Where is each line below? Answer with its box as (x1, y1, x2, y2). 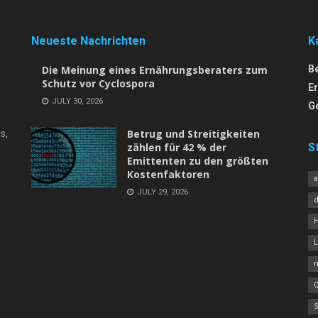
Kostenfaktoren (127, 168, 209, 182)
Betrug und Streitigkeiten (127, 127, 260, 141)
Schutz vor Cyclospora (42, 77, 155, 91)
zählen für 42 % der (127, 141, 226, 155)
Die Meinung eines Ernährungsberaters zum (42, 63, 268, 77)
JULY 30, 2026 (50, 97, 103, 106)
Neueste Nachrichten (31, 34, 146, 48)
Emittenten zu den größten (127, 154, 268, 168)
